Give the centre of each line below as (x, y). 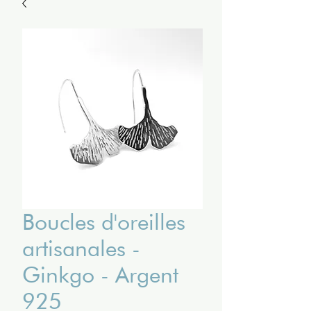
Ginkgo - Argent (100, 274)
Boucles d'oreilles (104, 221)
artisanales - (81, 248)
